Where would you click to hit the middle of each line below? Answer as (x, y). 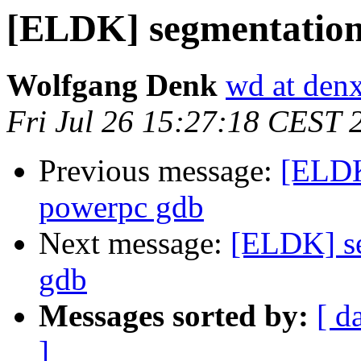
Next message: (135, 243)
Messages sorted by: (174, 316)
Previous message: (160, 171)
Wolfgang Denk (112, 85)
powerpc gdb (121, 207)
